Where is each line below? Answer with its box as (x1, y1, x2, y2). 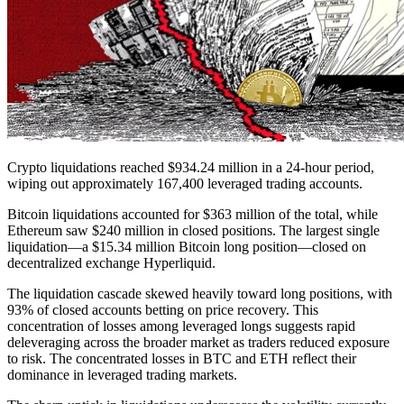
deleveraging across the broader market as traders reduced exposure (7, 334, 390, 350)
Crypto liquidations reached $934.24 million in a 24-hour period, (7, 159, 374, 175)
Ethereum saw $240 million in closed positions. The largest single (7, 222, 380, 238)
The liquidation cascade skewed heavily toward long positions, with (7, 285, 392, 301)
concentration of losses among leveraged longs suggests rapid (7, 317, 355, 334)
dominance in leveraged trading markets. (7, 366, 237, 382)
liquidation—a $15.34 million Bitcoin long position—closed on (7, 238, 366, 254)
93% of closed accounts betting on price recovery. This (7, 301, 318, 317)
